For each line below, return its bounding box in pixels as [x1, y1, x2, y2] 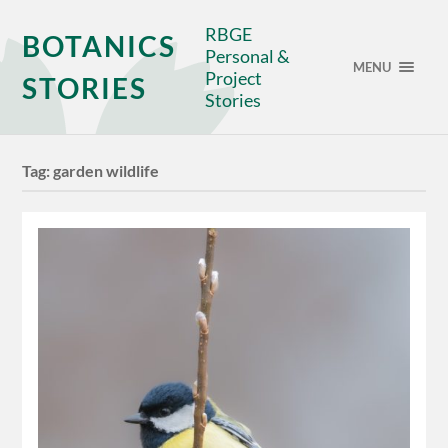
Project [205, 67, 263, 89]
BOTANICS [22, 29, 177, 63]
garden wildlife [53, 161, 160, 181]
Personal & [205, 45, 291, 67]
